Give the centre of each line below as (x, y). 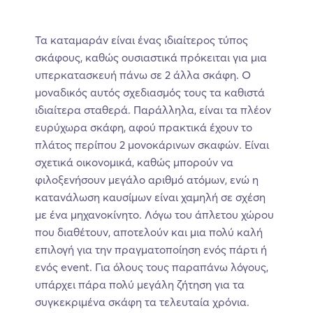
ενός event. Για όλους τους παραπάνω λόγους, (152, 267)
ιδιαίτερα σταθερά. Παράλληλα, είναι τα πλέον (153, 110)
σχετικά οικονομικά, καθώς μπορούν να (134, 162)
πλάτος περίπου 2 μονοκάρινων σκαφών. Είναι (152, 145)
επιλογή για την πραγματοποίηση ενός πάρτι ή (151, 250)
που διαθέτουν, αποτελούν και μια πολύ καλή (149, 232)
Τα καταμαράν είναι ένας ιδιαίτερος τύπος (141, 40)
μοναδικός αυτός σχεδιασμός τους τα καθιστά (150, 93)
